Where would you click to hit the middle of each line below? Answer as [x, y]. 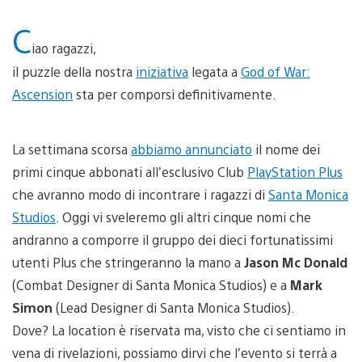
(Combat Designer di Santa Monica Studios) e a [151, 284]
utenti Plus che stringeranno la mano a [128, 262]
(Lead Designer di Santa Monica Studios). [174, 307]
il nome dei [286, 149]
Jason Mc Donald [296, 262]
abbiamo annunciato [192, 149]
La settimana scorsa [72, 149]
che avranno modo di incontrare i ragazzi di [140, 194]
